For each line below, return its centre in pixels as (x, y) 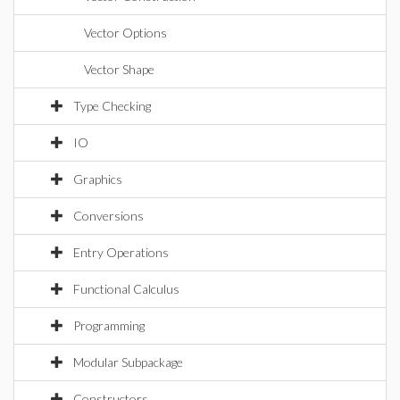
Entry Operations (121, 252)
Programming (109, 325)
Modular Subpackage (128, 362)
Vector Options (125, 33)
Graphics (98, 179)
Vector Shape (119, 69)
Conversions (108, 216)
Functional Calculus (126, 289)
